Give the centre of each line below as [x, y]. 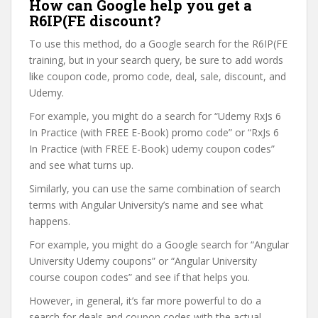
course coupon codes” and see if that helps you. [139, 277]
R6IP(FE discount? [95, 21]
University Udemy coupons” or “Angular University [143, 261]
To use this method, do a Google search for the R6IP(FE [158, 44]
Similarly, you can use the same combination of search [155, 188]
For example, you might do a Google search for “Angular [159, 245]
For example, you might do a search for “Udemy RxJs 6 [155, 116]
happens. [50, 221]
